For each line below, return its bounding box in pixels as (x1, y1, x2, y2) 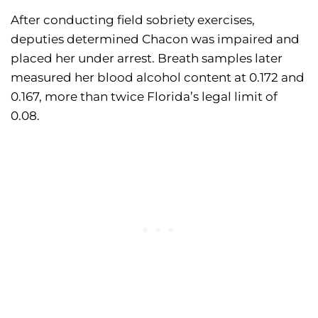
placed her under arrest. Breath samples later (11, 51, 283, 66)
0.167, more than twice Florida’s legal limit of (11, 89, 278, 104)
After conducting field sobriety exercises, (11, 13, 255, 28)
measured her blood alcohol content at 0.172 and (11, 70, 305, 85)
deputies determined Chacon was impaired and (11, 32, 300, 47)
